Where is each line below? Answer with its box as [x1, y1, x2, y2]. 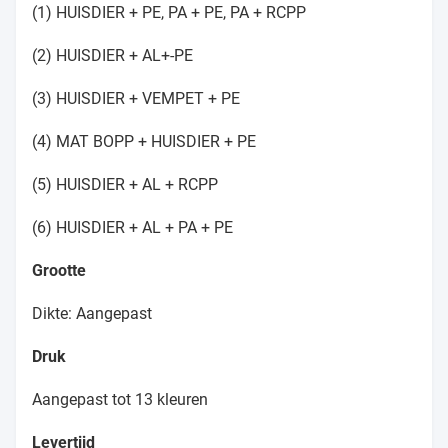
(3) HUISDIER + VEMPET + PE [32, 88, 240, 108]
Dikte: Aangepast [32, 303, 152, 323]
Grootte [32, 260, 86, 280]
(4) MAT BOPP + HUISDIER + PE [32, 131, 256, 151]
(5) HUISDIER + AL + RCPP [32, 174, 218, 194]
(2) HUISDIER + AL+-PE [32, 45, 193, 65]
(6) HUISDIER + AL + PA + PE [32, 217, 233, 237]
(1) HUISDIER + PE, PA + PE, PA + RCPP [32, 2, 306, 22]
